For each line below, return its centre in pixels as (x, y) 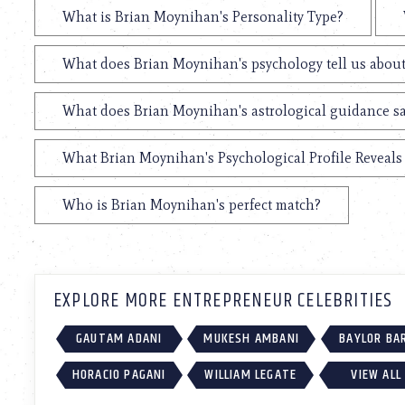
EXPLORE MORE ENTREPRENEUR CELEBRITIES (223, 301)
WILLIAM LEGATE (251, 374)
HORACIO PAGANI (119, 374)
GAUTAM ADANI (119, 339)
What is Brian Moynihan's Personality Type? (203, 17)
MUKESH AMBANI (251, 339)
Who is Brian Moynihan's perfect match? (192, 205)
